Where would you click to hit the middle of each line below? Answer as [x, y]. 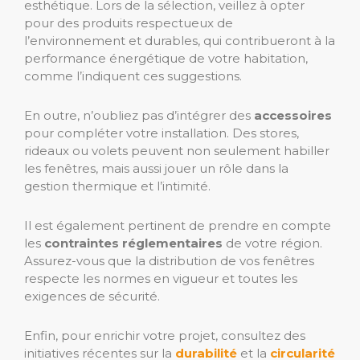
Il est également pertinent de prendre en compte [178, 226]
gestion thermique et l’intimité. [117, 186]
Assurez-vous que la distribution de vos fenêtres [169, 261]
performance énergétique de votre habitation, [166, 59]
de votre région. [272, 243]
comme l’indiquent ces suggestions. [133, 76]
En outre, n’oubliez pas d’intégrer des [139, 116]
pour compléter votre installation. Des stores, [162, 133]
